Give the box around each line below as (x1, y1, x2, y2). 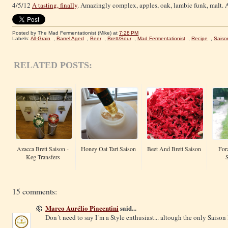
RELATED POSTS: (14, 60, 92, 71)
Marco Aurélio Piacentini (45, 203, 119, 213)
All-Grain (31, 36, 50, 42)
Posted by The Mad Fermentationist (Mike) (12, 30, 113, 36)
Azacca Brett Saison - (17, 145, 69, 153)
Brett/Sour (107, 36, 131, 42)
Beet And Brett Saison (147, 145, 201, 153)
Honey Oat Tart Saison (81, 145, 136, 153)
